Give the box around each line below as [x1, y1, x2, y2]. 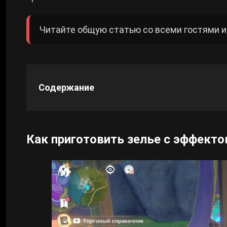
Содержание [39, 82, 94, 93]
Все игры [18, 49, 58, 59]
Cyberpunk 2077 [18, 17, 85, 28]
